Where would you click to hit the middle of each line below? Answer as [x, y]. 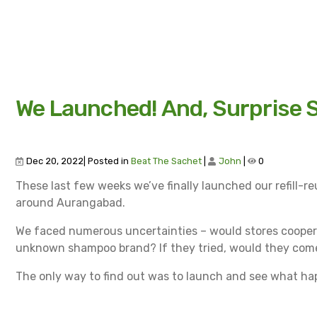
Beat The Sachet [166, 161]
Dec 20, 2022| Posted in [77, 161]
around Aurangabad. [70, 202]
